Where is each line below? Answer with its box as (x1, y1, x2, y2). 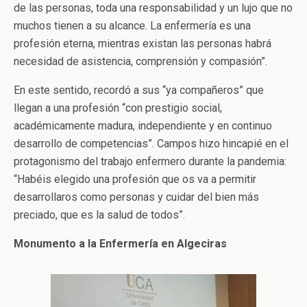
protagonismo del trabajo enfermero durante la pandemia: (14, 155, 286, 169)
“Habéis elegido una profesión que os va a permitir (14, 173, 256, 186)
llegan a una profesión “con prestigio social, (14, 101, 222, 115)
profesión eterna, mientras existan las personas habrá (14, 37, 271, 51)
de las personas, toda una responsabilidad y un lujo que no (14, 1, 293, 15)
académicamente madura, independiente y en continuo (14, 119, 272, 133)
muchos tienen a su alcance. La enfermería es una (14, 19, 251, 33)
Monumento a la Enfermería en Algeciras (14, 237, 227, 251)
